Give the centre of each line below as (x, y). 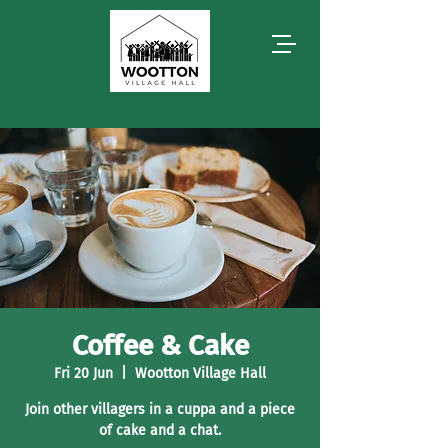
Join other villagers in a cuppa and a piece (160, 409)
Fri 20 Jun (83, 373)
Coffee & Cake (160, 345)
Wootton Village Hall (200, 373)
